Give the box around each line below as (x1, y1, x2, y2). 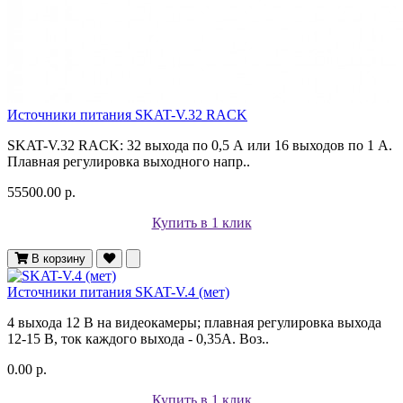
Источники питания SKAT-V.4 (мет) (7, 283, 229, 300)
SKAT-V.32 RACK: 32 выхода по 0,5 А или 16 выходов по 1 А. (7, 137, 392, 153)
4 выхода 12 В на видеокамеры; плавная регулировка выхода (7, 314, 381, 330)
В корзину (31, 251, 85, 265)
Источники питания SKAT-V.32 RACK (7, 106, 247, 122)
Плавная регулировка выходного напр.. (7, 153, 250, 169)
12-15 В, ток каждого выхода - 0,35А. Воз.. (7, 330, 269, 346)
